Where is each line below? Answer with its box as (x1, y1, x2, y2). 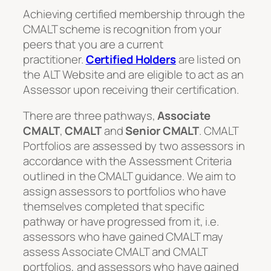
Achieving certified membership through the (23, 5, 245, 22)
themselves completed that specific (23, 198, 204, 215)
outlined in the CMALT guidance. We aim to (23, 168, 236, 184)
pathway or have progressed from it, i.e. (23, 214, 219, 230)
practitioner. (23, 51, 86, 67)
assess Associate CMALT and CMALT (23, 244, 207, 260)
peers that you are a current (23, 36, 164, 52)
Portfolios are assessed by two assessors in (23, 138, 245, 154)
